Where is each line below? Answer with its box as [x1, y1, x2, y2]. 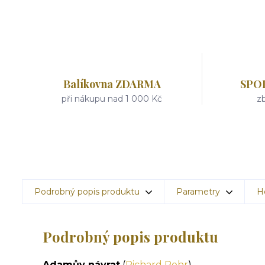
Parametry [176, 186, 220, 197]
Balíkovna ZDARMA [63, 77, 161, 91]
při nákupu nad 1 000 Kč [62, 93, 163, 104]
